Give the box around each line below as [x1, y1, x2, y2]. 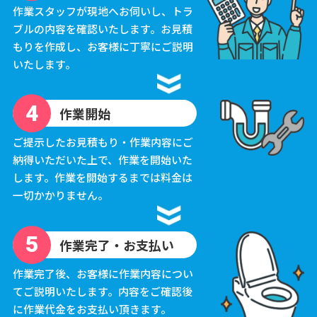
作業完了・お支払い [59, 235, 174, 254]
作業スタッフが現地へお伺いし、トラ [12, 3, 193, 18]
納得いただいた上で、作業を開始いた [12, 152, 192, 168]
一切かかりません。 [12, 188, 108, 203]
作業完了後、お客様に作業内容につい [12, 265, 193, 281]
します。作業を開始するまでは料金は [12, 170, 192, 185]
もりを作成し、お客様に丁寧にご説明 [12, 38, 193, 54]
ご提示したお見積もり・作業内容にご [12, 134, 193, 150]
